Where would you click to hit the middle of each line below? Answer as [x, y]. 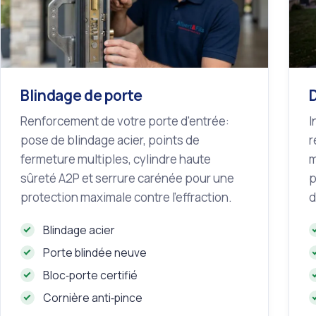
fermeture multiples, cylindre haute [116, 159]
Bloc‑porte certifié [90, 275]
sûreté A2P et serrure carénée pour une [127, 178]
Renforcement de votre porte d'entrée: [125, 121]
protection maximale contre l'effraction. [126, 197]
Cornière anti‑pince [93, 298]
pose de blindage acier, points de [110, 140]
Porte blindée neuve [95, 253]
